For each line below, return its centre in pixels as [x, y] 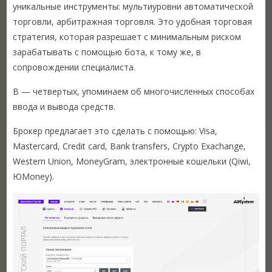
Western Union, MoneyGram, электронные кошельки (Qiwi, [132, 161]
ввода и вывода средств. [64, 106]
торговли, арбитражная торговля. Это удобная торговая [133, 21]
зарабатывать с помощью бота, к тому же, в [107, 52]
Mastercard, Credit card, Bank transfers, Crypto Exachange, [130, 146]
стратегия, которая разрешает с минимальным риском [127, 36]
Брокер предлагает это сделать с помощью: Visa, [115, 131]
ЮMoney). [34, 176]
